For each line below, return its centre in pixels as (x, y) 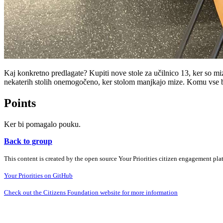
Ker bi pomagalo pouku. (42, 124)
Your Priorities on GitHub (38, 175)
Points (20, 103)
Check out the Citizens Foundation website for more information (91, 192)
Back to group (28, 141)
